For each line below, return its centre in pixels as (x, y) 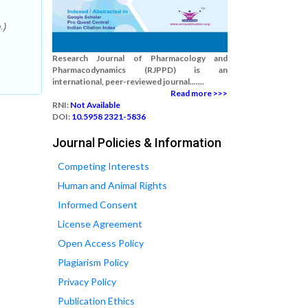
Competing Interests (103, 166)
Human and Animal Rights (112, 185)
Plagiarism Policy (93, 262)
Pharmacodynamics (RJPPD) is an (140, 70)
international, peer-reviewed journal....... (128, 81)
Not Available (95, 105)
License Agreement (100, 224)
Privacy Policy (87, 282)
